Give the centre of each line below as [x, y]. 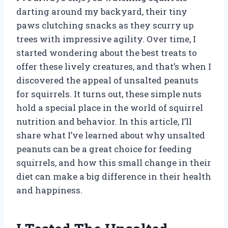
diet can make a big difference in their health [114, 176]
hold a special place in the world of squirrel [110, 107]
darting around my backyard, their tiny [102, 11]
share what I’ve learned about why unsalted [111, 135]
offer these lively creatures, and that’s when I [114, 66]
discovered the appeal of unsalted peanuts [107, 80]
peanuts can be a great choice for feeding [104, 149]
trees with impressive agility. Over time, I [106, 39]
